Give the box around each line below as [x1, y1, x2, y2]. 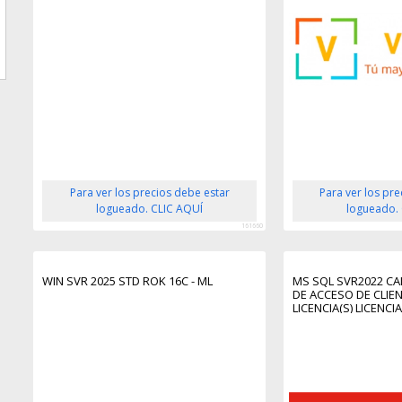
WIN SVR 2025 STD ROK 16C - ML [42, 273, 214, 290]
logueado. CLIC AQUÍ [96, 201, 204, 217]
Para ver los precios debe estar [69, 185, 230, 201]
